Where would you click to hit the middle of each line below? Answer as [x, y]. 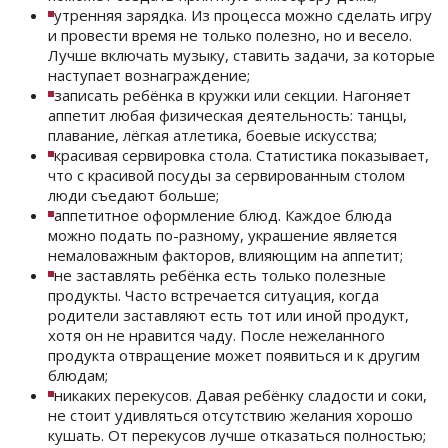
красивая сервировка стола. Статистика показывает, [241, 155]
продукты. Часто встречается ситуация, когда [213, 295]
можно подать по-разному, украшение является [222, 235]
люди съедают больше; [133, 195]
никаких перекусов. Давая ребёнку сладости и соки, [240, 395]
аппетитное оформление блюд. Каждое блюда [223, 215]
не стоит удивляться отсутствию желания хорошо [230, 415]
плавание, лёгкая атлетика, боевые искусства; [212, 135]
